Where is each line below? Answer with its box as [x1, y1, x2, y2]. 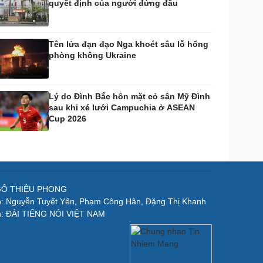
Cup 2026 [49, 114, 86, 123]
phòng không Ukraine [49, 50, 136, 60]
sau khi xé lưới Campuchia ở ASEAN [49, 103, 195, 112]
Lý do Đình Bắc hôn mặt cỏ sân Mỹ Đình [49, 92, 210, 101]
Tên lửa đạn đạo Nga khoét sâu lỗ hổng [49, 39, 208, 49]
